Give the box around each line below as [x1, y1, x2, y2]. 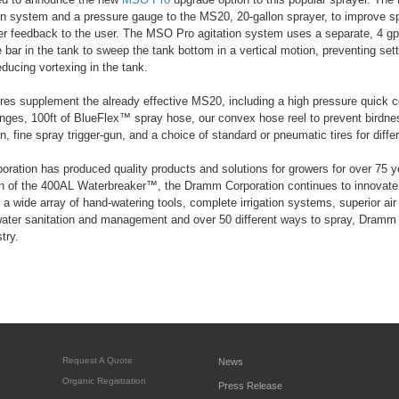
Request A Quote [62, 355, 133, 365]
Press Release [218, 380, 282, 391]
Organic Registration [62, 376, 146, 386]
